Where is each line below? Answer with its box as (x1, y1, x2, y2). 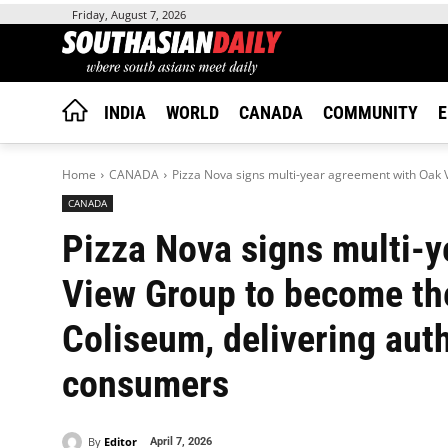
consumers (62, 362, 229, 406)
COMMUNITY (323, 102, 418, 123)
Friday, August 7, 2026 (72, 7, 186, 23)
